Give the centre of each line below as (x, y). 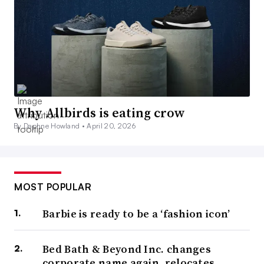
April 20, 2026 (111, 126)
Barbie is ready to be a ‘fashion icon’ (136, 214)
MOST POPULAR (53, 187)
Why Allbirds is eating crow (99, 113)
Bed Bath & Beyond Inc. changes (127, 249)
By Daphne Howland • (50, 126)
